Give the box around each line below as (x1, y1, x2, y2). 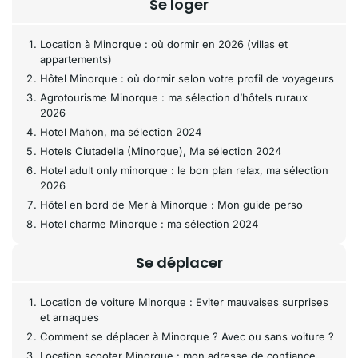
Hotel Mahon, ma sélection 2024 (40, 125, 201, 138)
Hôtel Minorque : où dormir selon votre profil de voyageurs (40, 72, 334, 85)
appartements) (40, 53, 112, 66)
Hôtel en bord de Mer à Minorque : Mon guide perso (40, 198, 303, 211)
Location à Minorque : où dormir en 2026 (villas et (40, 38, 288, 50)
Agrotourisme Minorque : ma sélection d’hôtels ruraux (40, 91, 308, 104)
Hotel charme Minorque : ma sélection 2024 (40, 217, 258, 230)
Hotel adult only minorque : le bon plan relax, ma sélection (40, 164, 328, 177)
